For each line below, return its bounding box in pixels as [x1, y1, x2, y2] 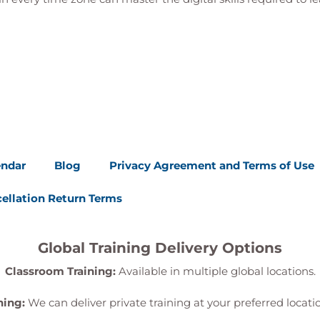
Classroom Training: [4, 264, 116, 278]
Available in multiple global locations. [115, 264, 316, 278]
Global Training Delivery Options [38, 239, 282, 256]
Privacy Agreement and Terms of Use [109, 159, 314, 172]
